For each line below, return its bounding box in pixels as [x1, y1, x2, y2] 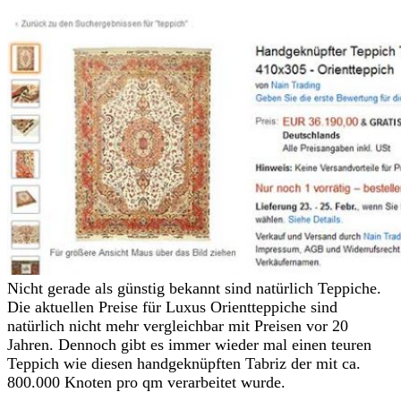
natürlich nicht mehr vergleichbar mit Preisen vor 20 [7, 317, 348, 336]
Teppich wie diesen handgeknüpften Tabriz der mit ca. [7, 354, 361, 373]
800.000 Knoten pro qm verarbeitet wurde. [7, 373, 286, 392]
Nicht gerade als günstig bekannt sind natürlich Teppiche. [7, 279, 381, 298]
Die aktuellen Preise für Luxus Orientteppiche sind [7, 298, 337, 317]
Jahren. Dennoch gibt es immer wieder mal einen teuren [7, 336, 371, 354]
